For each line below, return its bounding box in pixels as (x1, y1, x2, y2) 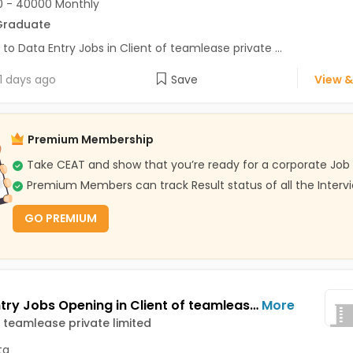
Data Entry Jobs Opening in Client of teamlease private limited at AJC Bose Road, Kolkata (249, 296, 258, 314)
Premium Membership (27, 132, 154, 147)
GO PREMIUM (24, 210, 97, 226)
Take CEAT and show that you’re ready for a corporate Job (26, 157, 350, 173)
